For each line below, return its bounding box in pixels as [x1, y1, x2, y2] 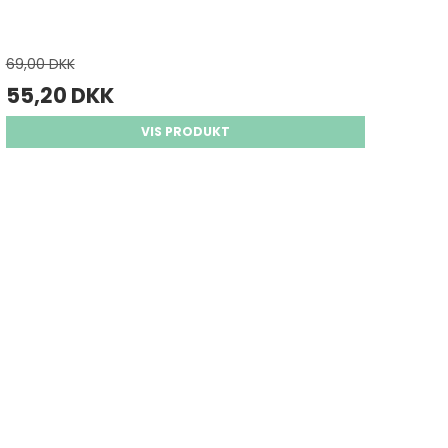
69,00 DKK [5, 54, 75, 75]
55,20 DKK [5, 81, 114, 111]
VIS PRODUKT [140, 123, 230, 141]
